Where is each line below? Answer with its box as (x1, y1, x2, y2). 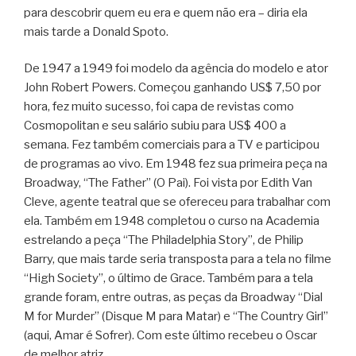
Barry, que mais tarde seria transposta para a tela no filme (24, 252, 331, 267)
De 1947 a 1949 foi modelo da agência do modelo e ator (24, 61, 328, 76)
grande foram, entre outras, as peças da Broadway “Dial (24, 290, 323, 305)
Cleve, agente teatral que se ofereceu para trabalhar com (24, 195, 331, 210)
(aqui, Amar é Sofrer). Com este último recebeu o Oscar (24, 328, 317, 343)
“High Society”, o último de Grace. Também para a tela (24, 271, 313, 286)
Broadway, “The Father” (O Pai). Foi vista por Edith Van (24, 176, 312, 191)
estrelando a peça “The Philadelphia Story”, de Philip (24, 233, 304, 248)
